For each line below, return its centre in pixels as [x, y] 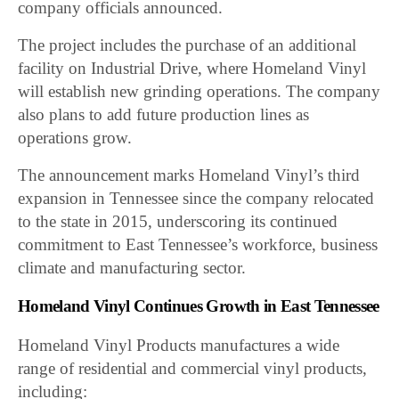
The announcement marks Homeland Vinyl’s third [189, 175]
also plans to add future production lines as [164, 114]
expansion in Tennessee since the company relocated [196, 198]
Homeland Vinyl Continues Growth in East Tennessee [199, 305]
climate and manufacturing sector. [132, 267]
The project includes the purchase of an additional [187, 45]
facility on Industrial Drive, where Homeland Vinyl [192, 68]
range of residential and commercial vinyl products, [193, 368]
